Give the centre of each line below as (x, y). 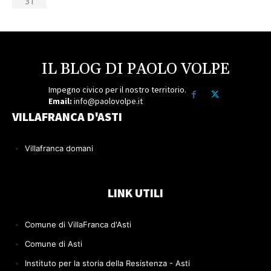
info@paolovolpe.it (108, 101)
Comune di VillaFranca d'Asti (78, 224)
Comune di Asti (54, 243)
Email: (61, 101)
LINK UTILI (135, 192)
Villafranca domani (59, 148)
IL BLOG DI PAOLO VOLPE (135, 69)
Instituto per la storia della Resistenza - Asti (107, 263)
